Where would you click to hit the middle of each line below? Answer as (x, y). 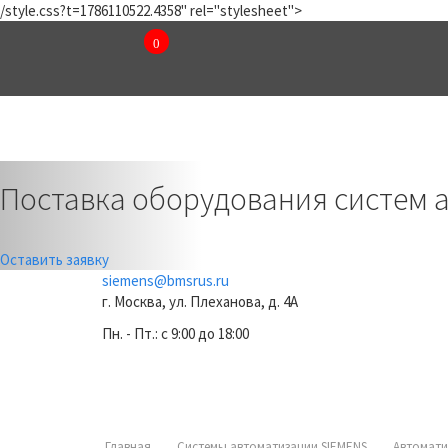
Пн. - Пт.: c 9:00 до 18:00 (175, 333)
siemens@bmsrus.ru (165, 280)
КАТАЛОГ (367, 132)
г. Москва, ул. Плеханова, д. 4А (200, 301)
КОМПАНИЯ (193, 132)
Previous (135, 173)
